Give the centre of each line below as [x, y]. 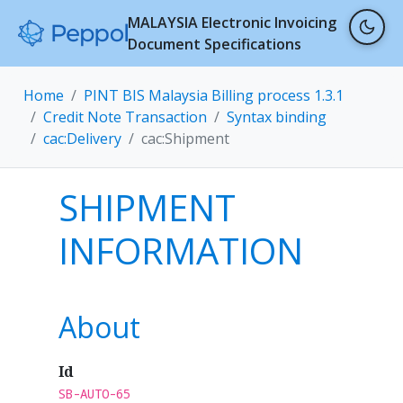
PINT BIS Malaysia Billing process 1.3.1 [214, 95]
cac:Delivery [82, 139]
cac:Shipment [185, 139]
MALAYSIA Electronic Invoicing [233, 22]
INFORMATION [180, 251]
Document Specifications [215, 44]
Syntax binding [277, 117]
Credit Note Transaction [125, 117]
